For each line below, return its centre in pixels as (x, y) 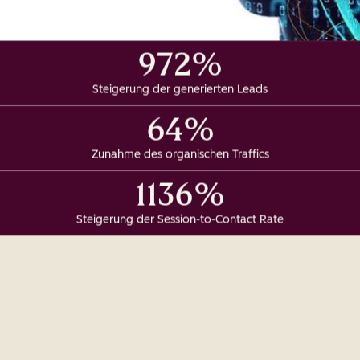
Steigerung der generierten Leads (180, 89)
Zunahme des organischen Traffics (180, 154)
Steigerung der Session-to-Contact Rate (180, 219)
